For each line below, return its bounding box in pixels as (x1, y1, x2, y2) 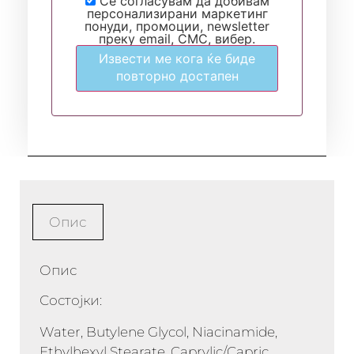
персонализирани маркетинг (86, 5, 268, 21)
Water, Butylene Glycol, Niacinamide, (40, 323, 277, 340)
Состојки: (40, 292, 102, 309)
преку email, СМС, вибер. (99, 30, 255, 47)
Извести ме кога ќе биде (99, 50, 255, 66)
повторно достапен (115, 67, 239, 84)
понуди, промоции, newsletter (85, 17, 269, 34)
